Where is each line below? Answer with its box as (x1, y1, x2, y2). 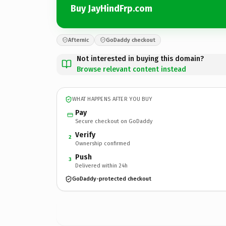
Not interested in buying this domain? (77, 54, 204, 63)
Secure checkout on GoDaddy (75, 118, 152, 125)
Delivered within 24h (75, 162, 128, 169)
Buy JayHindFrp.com (71, 3, 152, 14)
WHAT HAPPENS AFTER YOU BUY (72, 96, 152, 102)
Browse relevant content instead (77, 65, 186, 74)
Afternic (68, 36, 89, 43)
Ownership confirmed (75, 140, 130, 147)
